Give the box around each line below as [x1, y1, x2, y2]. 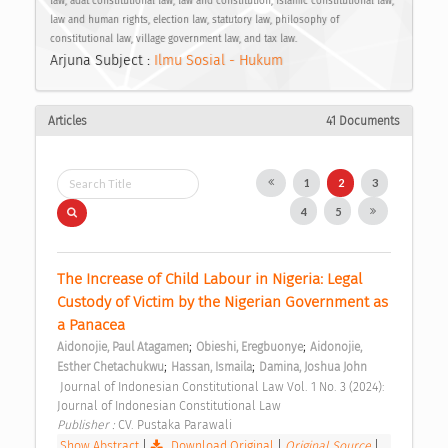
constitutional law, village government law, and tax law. [50, 33, 297, 46]
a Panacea [57, 315, 129, 334]
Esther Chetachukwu [57, 359, 164, 374]
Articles [48, 113, 87, 128]
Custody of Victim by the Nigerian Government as [57, 292, 388, 311]
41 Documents [326, 113, 400, 128]
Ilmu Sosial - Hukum [154, 52, 283, 70]
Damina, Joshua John [259, 359, 367, 374]
